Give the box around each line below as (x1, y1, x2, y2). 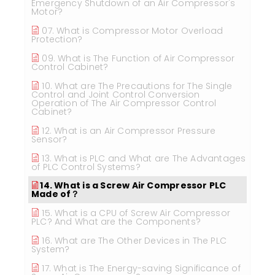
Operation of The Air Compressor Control (31, 97, 217, 109)
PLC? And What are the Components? (31, 215, 201, 228)
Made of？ (31, 188, 80, 200)
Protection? (31, 33, 83, 45)
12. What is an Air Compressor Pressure (42, 125, 216, 137)
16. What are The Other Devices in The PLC (42, 234, 227, 247)
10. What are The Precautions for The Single (42, 80, 233, 92)
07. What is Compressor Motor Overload (42, 25, 223, 37)
